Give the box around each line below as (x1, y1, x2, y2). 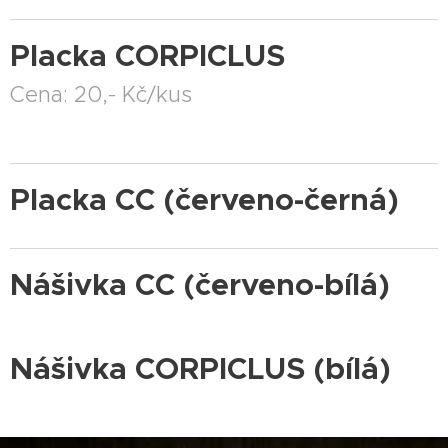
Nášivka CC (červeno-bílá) (10, 266, 390, 304)
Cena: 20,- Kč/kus (10, 81, 192, 108)
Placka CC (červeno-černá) (10, 181, 399, 219)
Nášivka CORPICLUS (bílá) (10, 350, 391, 388)
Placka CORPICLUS (10, 37, 301, 75)
